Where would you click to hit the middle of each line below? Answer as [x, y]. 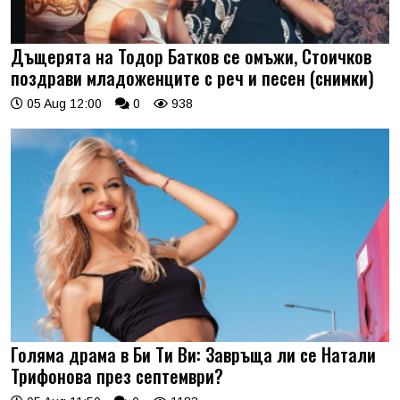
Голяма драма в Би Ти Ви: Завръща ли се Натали [193, 354]
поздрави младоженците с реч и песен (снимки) [192, 78]
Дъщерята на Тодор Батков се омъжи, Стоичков [191, 57]
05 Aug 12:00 [62, 104]
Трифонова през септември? [117, 375]
